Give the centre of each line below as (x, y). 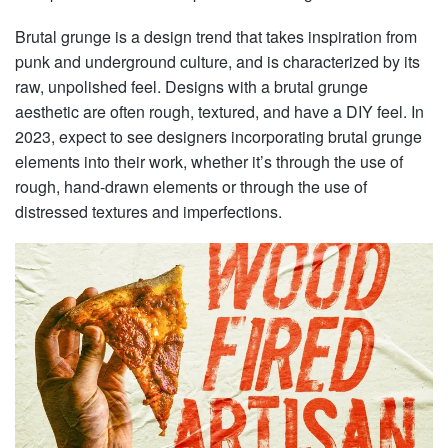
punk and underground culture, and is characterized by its (217, 62)
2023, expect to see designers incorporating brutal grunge (218, 137)
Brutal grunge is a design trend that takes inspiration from (216, 37)
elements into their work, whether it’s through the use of (209, 162)
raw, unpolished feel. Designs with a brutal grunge (191, 87)
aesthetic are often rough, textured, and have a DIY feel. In (219, 112)
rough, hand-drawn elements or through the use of (191, 187)
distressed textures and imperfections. (148, 212)
